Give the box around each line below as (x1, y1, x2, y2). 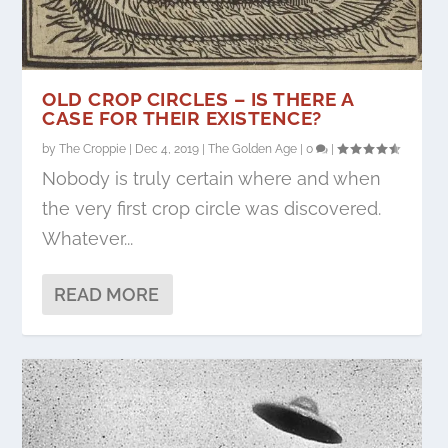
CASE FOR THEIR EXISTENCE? (42, 106, 322, 129)
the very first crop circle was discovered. (42, 197, 382, 219)
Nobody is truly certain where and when (42, 167, 382, 189)
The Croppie (59, 141, 127, 156)
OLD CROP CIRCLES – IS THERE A (42, 87, 354, 110)
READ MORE (54, 283, 160, 305)
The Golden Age (208, 141, 298, 156)
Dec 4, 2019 (135, 141, 200, 156)
